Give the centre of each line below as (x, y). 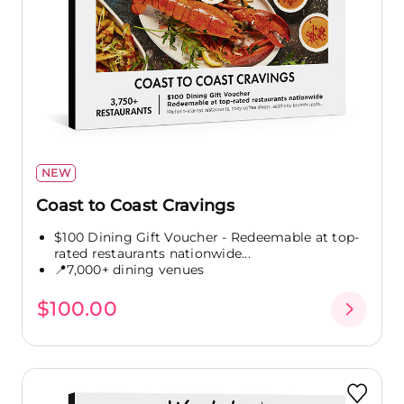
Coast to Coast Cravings (135, 205)
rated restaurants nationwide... (152, 253)
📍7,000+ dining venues (129, 269)
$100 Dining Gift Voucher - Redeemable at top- (207, 237)
